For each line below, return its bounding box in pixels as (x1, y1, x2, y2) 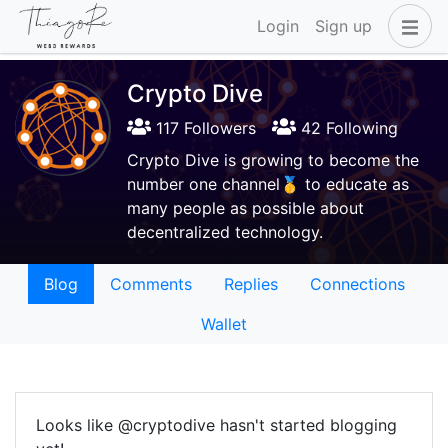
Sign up (315, 16, 372, 37)
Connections (309, 274, 405, 294)
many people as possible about (127, 198, 364, 218)
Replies (223, 274, 278, 294)
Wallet (201, 314, 247, 334)
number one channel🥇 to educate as (127, 174, 409, 194)
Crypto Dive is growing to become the (127, 150, 419, 170)
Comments (109, 274, 192, 294)
